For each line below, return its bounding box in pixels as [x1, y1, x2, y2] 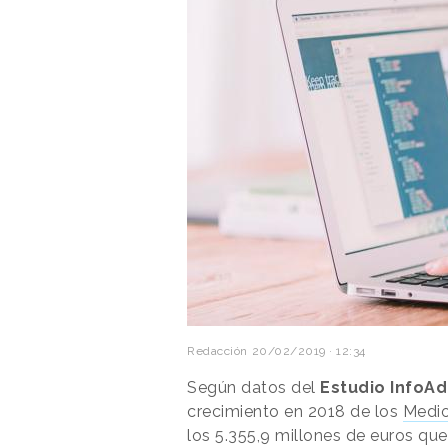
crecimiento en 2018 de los [187, 401, 403, 421]
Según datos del [187, 377, 320, 397]
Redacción [187, 343, 248, 358]
